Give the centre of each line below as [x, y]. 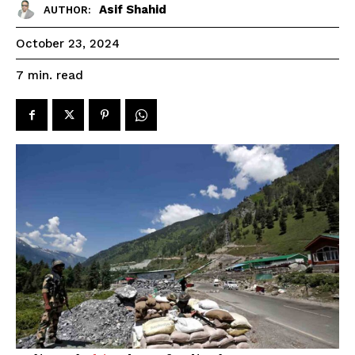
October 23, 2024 [68, 44]
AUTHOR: [67, 10]
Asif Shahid [133, 9]
